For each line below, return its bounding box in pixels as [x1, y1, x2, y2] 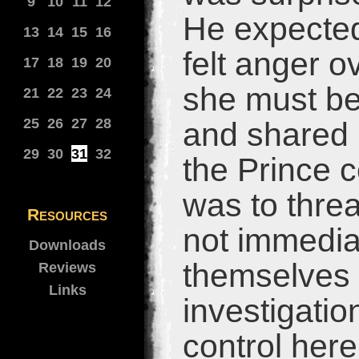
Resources [27, 205, 107, 224]
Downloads [29, 236, 106, 253]
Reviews [38, 259, 96, 276]
